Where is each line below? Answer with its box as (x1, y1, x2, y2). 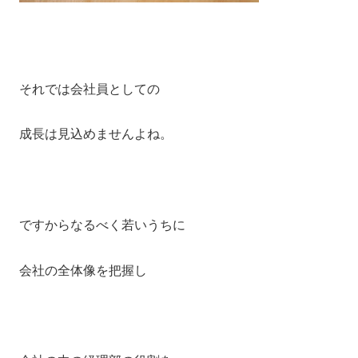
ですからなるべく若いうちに (19, 218, 185, 233)
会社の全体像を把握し (19, 263, 147, 277)
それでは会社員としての (19, 82, 160, 96)
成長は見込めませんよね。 (19, 127, 173, 141)
